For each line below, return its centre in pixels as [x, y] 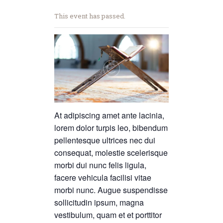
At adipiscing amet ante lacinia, [109, 115]
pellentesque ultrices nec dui [105, 140]
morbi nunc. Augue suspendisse [111, 190]
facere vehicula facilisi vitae [103, 177]
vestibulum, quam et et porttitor [108, 215]
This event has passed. [90, 16]
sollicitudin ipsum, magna [99, 202]
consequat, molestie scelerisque [111, 152]
